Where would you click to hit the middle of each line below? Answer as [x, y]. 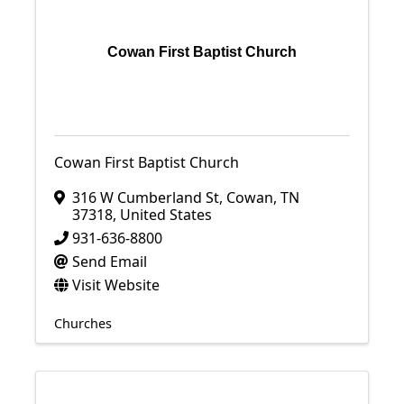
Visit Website [116, 285]
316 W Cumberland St [146, 197]
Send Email [110, 262]
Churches [83, 323]
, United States [162, 215]
